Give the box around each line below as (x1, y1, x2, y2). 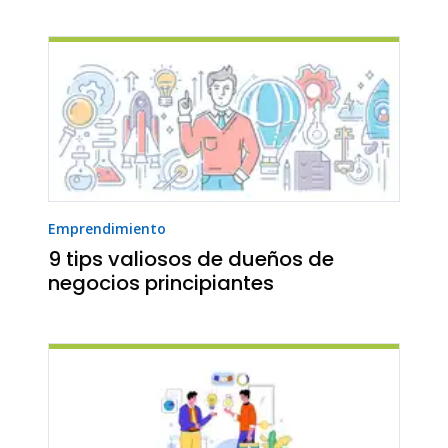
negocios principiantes (48, 269, 274, 298)
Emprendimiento (48, 219, 166, 239)
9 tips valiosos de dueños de (48, 245, 334, 274)
